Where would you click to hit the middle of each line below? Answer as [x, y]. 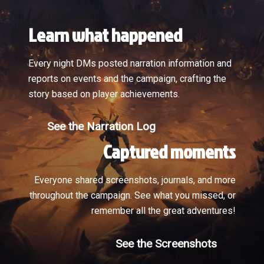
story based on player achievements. [104, 94]
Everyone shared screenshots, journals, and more [135, 180]
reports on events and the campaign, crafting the [127, 79]
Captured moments [169, 151]
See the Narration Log [102, 127]
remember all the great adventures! [164, 211]
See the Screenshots [166, 243]
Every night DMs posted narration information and [130, 64]
